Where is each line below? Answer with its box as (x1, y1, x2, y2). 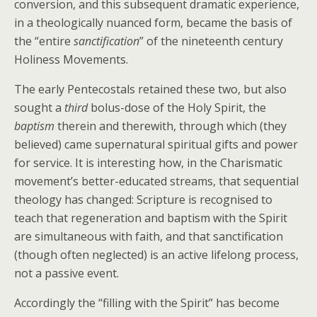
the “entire (14, 33, 74, 49)
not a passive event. (14, 265, 119, 281)
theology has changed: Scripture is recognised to (14, 192, 272, 207)
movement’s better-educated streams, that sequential (14, 173, 299, 189)
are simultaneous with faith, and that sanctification (14, 229, 283, 244)
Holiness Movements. (14, 52, 128, 67)
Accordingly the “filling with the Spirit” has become (14, 295, 279, 311)
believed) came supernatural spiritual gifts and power (14, 137, 298, 152)
